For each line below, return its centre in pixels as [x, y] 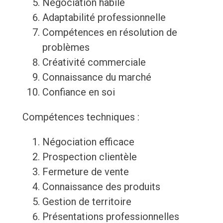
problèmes [66, 48]
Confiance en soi [78, 92]
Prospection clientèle [89, 157]
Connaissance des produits [101, 187]
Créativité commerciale [94, 62]
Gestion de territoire [87, 202]
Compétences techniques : [81, 117]
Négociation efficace [88, 142]
